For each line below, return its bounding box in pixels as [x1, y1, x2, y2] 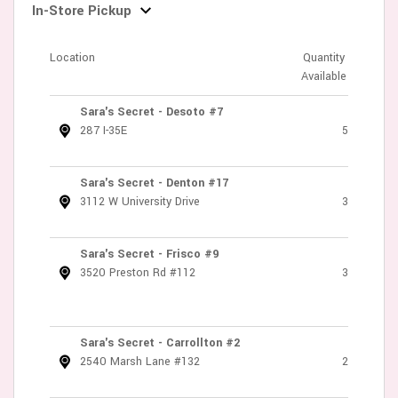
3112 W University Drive [80, 193, 200, 210]
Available [300, 68, 346, 84]
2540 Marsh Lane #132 [80, 353, 200, 370]
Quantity [302, 49, 345, 66]
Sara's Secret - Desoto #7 [80, 103, 223, 120]
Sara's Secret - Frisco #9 [80, 245, 219, 262]
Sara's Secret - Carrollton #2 [80, 334, 240, 351]
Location [50, 49, 95, 66]
